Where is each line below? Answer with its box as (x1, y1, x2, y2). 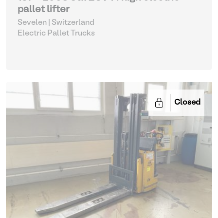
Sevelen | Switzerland (18, 19, 94, 26)
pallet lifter (18, 5, 70, 14)
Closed (174, 99, 200, 106)
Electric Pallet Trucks (18, 30, 95, 37)
